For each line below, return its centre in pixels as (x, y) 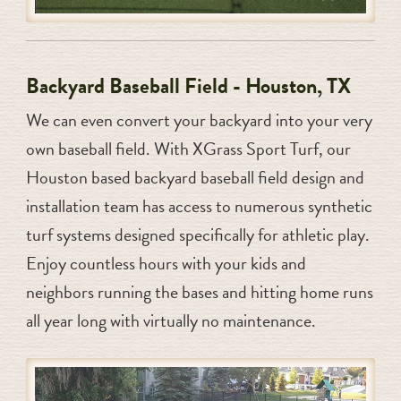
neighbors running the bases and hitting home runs (199, 291)
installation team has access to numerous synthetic (199, 205)
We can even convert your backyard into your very (199, 119)
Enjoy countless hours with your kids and (166, 263)
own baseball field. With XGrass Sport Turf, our (188, 148)
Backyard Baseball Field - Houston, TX (188, 85)
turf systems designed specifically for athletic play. (197, 234)
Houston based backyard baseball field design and (195, 177)
